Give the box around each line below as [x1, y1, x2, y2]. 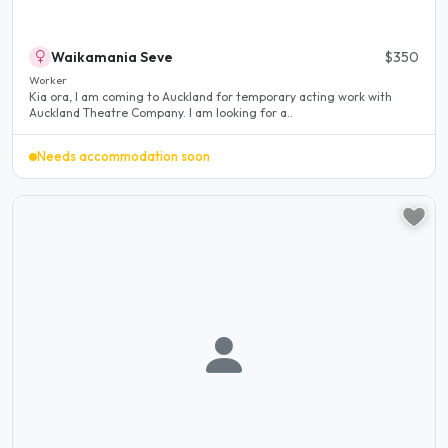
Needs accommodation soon [37, 148, 210, 165]
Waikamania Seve [51, 47, 173, 66]
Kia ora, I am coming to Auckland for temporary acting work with [29, 88, 75, 104]
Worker [29, 72, 67, 87]
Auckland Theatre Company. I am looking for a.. [29, 104, 293, 120]
